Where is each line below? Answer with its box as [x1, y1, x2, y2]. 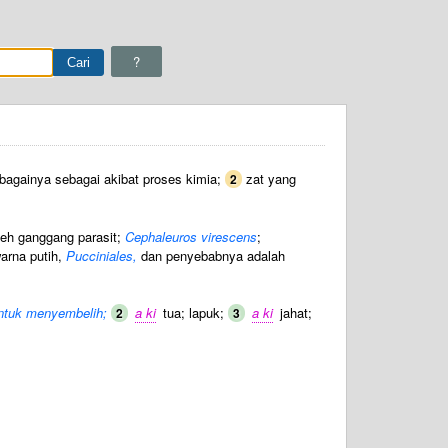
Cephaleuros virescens [125, 227, 257, 246]
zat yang [242, 169, 296, 188]
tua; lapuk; [159, 303, 228, 322]
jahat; [276, 303, 312, 322]
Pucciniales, [66, 246, 137, 265]
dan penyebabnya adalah [137, 246, 285, 265]
